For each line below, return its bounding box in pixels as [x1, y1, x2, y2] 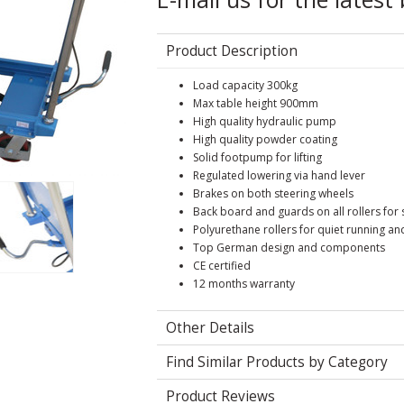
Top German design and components [193, 240, 385, 255]
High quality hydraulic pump [193, 114, 336, 129]
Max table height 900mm [193, 96, 318, 111]
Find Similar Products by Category [166, 353, 388, 372]
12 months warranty [193, 276, 295, 291]
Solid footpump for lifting [193, 150, 322, 165]
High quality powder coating [193, 132, 337, 147]
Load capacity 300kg [193, 78, 298, 93]
